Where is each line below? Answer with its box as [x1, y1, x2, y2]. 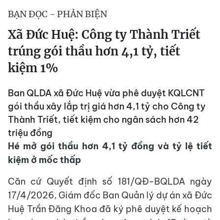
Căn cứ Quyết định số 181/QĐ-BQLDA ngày [8, 176, 212, 188]
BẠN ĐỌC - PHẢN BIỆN [8, 8, 107, 20]
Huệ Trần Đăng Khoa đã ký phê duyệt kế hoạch [8, 203, 212, 215]
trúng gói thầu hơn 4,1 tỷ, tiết [8, 44, 180, 59]
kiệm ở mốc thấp [8, 154, 81, 166]
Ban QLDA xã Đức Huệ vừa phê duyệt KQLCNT [8, 87, 205, 99]
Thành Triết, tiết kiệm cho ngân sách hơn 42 [8, 114, 199, 126]
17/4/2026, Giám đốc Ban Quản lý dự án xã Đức [8, 190, 212, 201]
